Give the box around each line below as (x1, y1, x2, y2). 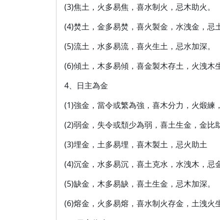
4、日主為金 (64, 80, 108, 91)
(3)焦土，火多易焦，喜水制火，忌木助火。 (64, 1, 215, 12)
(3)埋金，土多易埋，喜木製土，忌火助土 (64, 139, 207, 150)
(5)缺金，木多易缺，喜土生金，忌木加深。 (64, 178, 215, 189)
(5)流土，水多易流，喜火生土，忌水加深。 (64, 41, 215, 52)
